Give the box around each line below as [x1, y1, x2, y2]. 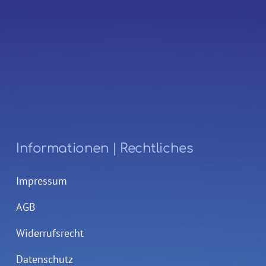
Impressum [16, 173, 67, 188]
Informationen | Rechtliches [16, 141, 194, 156]
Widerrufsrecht [16, 226, 84, 240]
